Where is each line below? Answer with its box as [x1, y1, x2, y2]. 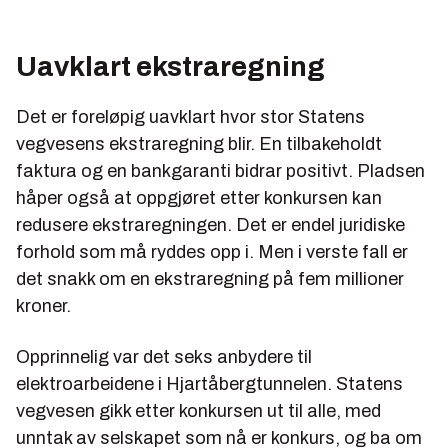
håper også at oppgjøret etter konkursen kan [16, 187, 382, 208]
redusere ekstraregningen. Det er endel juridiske [16, 214, 405, 235]
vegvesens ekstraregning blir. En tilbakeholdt [16, 133, 382, 154]
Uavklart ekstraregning [16, 50, 325, 82]
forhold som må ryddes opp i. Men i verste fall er [16, 241, 408, 262]
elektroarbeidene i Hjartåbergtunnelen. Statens [16, 373, 403, 394]
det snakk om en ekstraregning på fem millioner [16, 268, 404, 289]
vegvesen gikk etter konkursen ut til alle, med [16, 400, 381, 421]
